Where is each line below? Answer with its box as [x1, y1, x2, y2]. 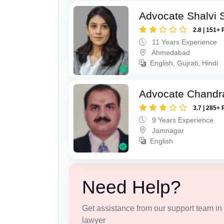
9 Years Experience [150, 115, 214, 124]
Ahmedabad [150, 48, 190, 56]
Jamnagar [150, 126, 184, 134]
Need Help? [81, 177, 181, 198]
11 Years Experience [150, 37, 217, 46]
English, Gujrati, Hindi [150, 58, 218, 67]
